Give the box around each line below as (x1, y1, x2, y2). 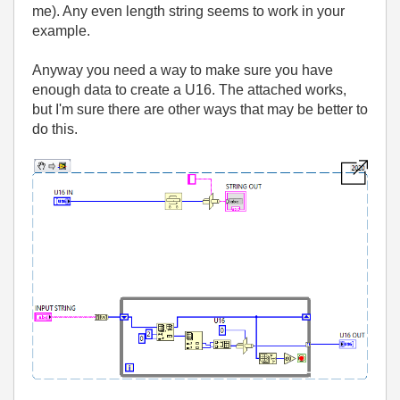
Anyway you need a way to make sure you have (32, 62, 333, 78)
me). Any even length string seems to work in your (32, 4, 345, 19)
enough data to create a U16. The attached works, (32, 82, 346, 97)
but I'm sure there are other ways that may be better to (32, 102, 368, 117)
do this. (32, 121, 78, 137)
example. (32, 23, 90, 38)
